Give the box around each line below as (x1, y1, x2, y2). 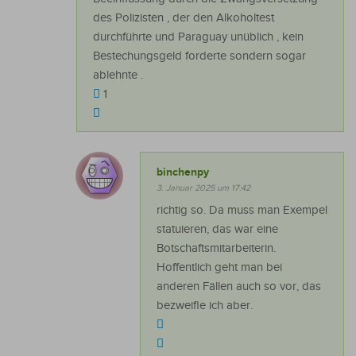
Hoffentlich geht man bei (157, 261, 282, 275)
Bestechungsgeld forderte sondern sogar (93, 49, 306, 64)
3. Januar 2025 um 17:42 (157, 183, 250, 194)
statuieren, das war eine (157, 222, 278, 237)
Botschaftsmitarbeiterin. (157, 242, 276, 256)
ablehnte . (93, 68, 143, 83)
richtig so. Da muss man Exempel (157, 203, 327, 218)
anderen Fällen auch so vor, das (157, 280, 321, 294)
